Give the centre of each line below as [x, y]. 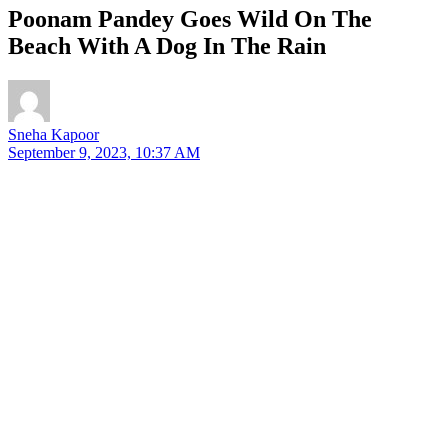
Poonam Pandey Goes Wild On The [190, 18]
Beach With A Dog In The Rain [167, 45]
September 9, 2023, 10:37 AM [104, 152]
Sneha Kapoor [53, 134]
